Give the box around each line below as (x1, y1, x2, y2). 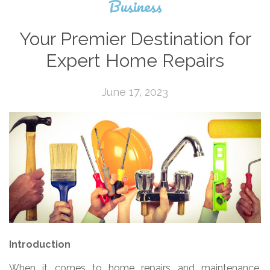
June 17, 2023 (102, 85, 168, 98)
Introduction (9, 239, 71, 251)
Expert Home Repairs (46, 49, 224, 71)
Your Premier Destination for (19, 28, 251, 49)
